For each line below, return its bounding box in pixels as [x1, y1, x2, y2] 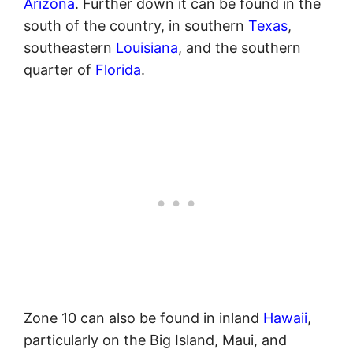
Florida [95, 61, 141, 79]
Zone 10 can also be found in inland [24, 310, 263, 327]
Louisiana [116, 39, 178, 57]
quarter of [24, 61, 95, 79]
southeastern [24, 39, 116, 57]
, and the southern [178, 39, 301, 57]
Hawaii [263, 310, 307, 327]
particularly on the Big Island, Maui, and [24, 332, 287, 349]
